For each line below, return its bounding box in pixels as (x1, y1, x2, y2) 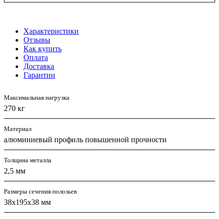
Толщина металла (4, 156, 51, 164)
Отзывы (23, 35, 50, 44)
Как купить (23, 44, 62, 53)
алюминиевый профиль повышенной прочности (4, 135, 167, 144)
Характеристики (23, 26, 79, 35)
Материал (4, 125, 31, 132)
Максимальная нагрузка (4, 93, 69, 101)
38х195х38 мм (4, 197, 51, 206)
